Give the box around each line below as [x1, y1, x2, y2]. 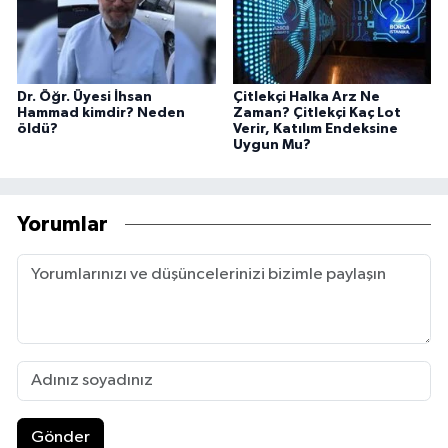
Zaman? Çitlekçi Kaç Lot [232, 105, 401, 120]
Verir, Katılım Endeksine [232, 121, 398, 136]
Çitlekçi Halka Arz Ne [232, 89, 380, 104]
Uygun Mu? [232, 137, 311, 152]
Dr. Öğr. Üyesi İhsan [17, 89, 152, 104]
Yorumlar [17, 214, 108, 236]
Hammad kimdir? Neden [17, 105, 185, 120]
